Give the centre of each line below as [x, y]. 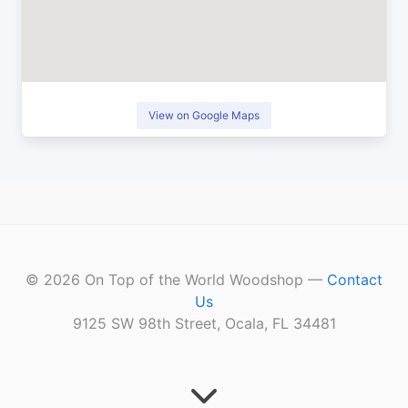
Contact [355, 280]
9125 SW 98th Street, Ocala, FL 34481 [204, 324]
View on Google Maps [204, 116]
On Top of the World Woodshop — [204, 280]
